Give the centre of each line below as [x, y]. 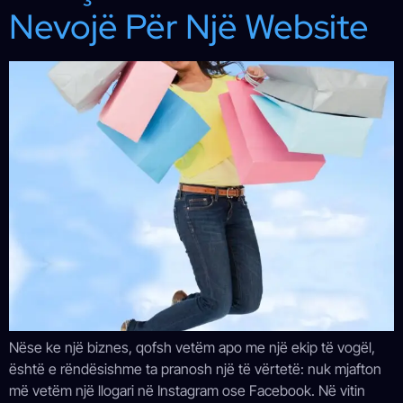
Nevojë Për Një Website [189, 27]
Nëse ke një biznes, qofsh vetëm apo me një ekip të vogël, [192, 348]
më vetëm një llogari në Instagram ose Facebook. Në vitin [187, 391]
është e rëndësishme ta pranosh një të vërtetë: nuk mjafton [195, 369]
